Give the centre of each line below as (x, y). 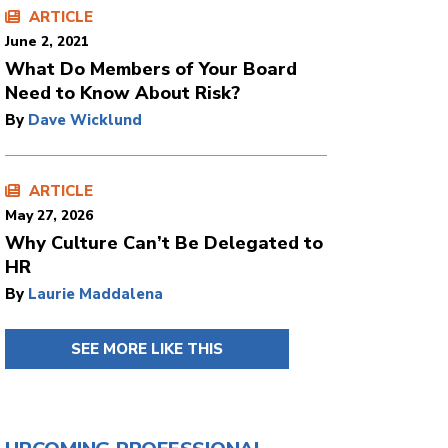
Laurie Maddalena (95, 294)
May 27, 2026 (49, 215)
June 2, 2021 (47, 41)
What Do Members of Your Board (151, 69)
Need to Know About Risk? (122, 93)
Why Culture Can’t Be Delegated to (164, 243)
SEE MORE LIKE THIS (147, 349)
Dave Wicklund (85, 120)
